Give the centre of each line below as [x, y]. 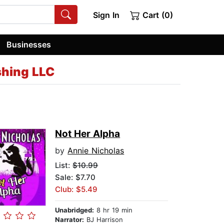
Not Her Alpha [88, 134]
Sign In [106, 15]
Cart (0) [156, 15]
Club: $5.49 [76, 189]
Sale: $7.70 [75, 177]
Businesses [29, 44]
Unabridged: [75, 210]
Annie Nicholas [96, 151]
